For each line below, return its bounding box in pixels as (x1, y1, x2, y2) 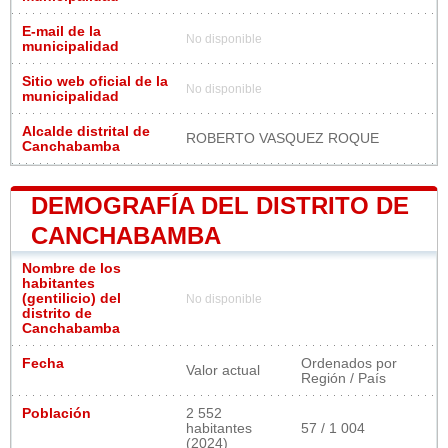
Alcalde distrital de (22, 123, 150, 139)
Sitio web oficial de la (22, 73, 168, 89)
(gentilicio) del (22, 290, 121, 306)
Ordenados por (301, 355, 397, 371)
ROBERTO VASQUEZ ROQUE (186, 130, 379, 146)
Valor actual (186, 362, 260, 378)
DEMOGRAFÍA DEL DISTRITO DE (31, 191, 409, 219)
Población (22, 405, 91, 421)
